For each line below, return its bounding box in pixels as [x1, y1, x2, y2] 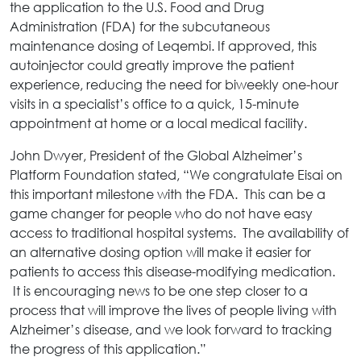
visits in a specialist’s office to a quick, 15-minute [10, 95, 299, 113]
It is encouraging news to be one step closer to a [10, 282, 308, 300]
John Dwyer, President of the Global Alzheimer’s [10, 147, 302, 164]
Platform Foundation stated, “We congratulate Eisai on [10, 166, 342, 184]
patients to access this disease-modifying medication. [10, 263, 338, 280]
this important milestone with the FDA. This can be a [10, 185, 326, 203]
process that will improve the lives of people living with [10, 301, 337, 319]
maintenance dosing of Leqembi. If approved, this [10, 37, 317, 55]
